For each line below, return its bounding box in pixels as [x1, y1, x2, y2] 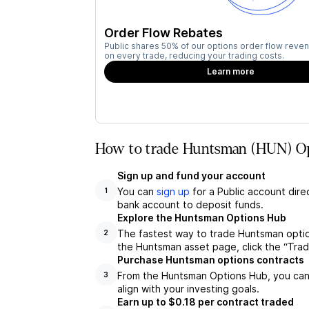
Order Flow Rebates [103, 26, 223, 40]
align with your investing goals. [117, 283, 259, 295]
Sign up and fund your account [117, 170, 266, 181]
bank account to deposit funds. [117, 199, 263, 210]
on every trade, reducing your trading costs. [103, 50, 284, 61]
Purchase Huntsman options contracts [117, 254, 304, 266]
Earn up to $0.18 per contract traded [117, 296, 294, 308]
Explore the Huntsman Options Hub [117, 212, 286, 223]
